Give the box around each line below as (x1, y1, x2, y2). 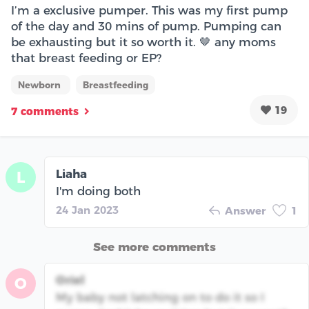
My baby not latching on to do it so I (56, 290, 264, 305)
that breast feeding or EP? (11, 51, 161, 66)
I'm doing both (56, 184, 141, 199)
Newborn (18, 79, 63, 91)
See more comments (93, 240, 216, 255)
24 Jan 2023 (56, 203, 119, 217)
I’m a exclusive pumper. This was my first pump (11, 3, 288, 18)
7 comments (11, 104, 79, 118)
